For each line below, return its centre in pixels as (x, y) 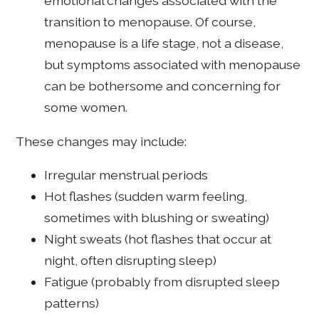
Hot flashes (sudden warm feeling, (146, 197)
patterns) (72, 303)
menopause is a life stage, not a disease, (164, 43)
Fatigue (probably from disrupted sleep (162, 282)
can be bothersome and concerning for (163, 86)
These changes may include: (101, 141)
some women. (86, 107)
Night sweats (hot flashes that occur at (158, 239)
